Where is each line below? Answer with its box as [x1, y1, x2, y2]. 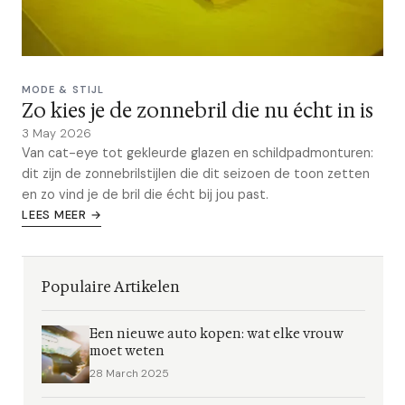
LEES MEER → [22, 207, 102, 222]
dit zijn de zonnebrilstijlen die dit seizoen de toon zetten [22, 165, 370, 182]
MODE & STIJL [22, 83, 105, 96]
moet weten [89, 343, 165, 360]
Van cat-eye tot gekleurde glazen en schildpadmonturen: [22, 145, 373, 161]
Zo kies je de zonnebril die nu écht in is [22, 98, 373, 124]
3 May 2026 [22, 126, 91, 141]
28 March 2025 [89, 366, 170, 381]
